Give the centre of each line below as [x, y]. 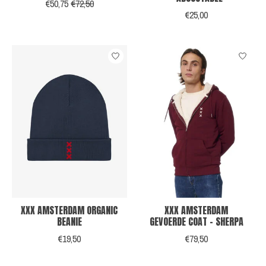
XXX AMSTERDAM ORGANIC [69, 210]
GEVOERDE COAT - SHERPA [196, 222]
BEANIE [69, 222]
